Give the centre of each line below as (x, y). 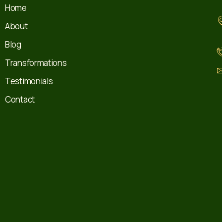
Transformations (36, 62)
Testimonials (29, 81)
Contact (20, 99)
